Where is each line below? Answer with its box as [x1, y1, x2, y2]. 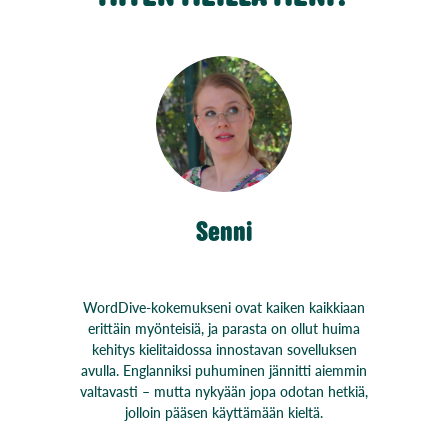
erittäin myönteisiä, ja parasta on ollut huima [88, 317, 360, 338]
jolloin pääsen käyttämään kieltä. [125, 401, 323, 422]
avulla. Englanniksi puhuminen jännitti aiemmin [81, 359, 367, 380]
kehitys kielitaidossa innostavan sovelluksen [91, 338, 357, 359]
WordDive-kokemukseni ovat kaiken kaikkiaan [83, 296, 365, 317]
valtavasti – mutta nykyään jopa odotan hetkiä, [80, 380, 368, 401]
